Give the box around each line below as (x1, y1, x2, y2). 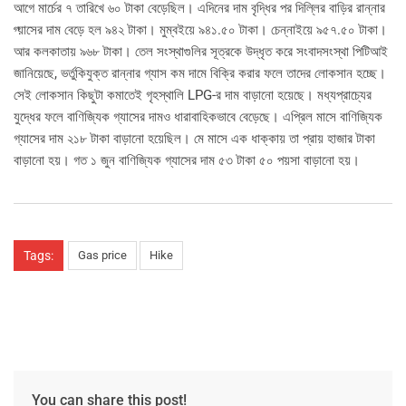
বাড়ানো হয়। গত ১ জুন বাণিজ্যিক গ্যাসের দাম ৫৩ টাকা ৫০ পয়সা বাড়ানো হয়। (14, 151, 360, 169)
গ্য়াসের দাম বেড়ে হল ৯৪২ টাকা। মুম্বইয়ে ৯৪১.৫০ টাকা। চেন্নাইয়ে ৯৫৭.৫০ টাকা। (14, 21, 387, 38)
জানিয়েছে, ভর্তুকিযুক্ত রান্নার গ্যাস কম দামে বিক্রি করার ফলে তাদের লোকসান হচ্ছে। (14, 64, 386, 82)
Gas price (78, 247, 127, 262)
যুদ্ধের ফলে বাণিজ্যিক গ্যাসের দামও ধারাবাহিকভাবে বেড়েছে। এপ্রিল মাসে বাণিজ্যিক (14, 108, 382, 125)
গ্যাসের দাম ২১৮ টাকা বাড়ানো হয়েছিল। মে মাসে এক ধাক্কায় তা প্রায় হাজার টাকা (14, 130, 375, 147)
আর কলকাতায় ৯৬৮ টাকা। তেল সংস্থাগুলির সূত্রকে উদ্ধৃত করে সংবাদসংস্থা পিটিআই (14, 43, 388, 60)
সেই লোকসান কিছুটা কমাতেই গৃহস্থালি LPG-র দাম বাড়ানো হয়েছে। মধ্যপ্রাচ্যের (14, 86, 372, 103)
